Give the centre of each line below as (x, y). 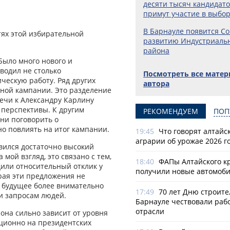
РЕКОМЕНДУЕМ (171, 111)
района (156, 51)
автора (156, 83)
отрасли (150, 211)
